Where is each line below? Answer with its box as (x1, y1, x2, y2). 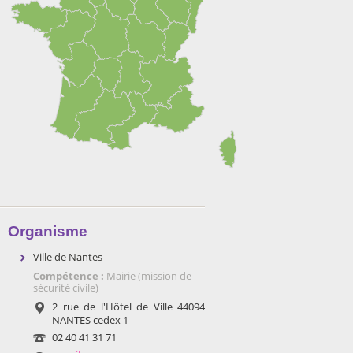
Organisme (8, 223, 87, 240)
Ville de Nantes (33, 250, 102, 264)
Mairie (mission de (106, 269, 191, 283)
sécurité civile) (33, 281, 98, 295)
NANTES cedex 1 (52, 313, 128, 327)
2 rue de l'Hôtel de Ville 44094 (52, 299, 205, 314)
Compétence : (33, 269, 106, 283)
